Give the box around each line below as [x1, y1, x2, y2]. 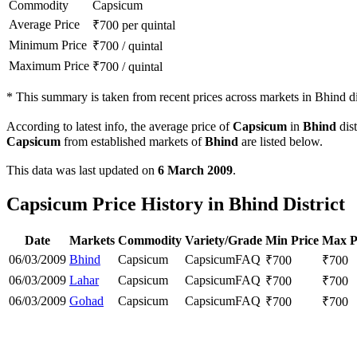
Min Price [265, 233, 319, 247]
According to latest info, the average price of [6, 120, 233, 134]
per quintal [122, 18, 175, 33]
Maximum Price [9, 59, 89, 73]
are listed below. [238, 135, 323, 149]
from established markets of [61, 135, 205, 149]
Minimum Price [9, 38, 87, 53]
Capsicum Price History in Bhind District [6, 194, 345, 215]
